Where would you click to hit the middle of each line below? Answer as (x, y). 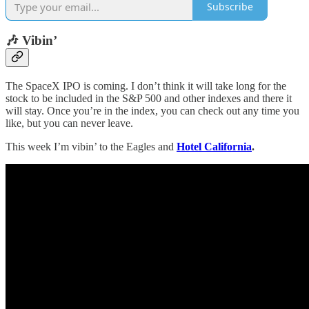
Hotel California (214, 146)
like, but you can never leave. (69, 123)
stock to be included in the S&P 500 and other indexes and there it (149, 98)
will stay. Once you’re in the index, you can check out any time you (152, 110)
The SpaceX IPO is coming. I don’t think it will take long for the (146, 86)
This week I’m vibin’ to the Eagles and (91, 146)
